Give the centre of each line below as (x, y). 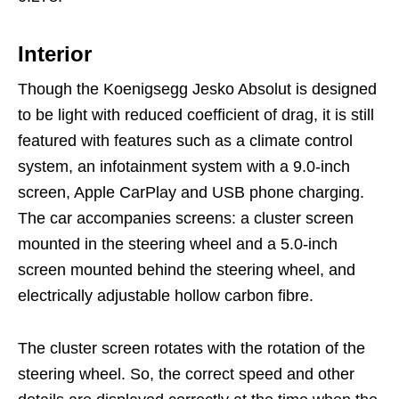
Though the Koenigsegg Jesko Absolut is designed (197, 89)
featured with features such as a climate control (185, 140)
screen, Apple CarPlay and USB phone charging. (191, 192)
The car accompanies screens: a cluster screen (186, 218)
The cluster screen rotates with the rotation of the (191, 348)
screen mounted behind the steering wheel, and (187, 269)
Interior (55, 53)
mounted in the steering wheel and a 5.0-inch (178, 244)
